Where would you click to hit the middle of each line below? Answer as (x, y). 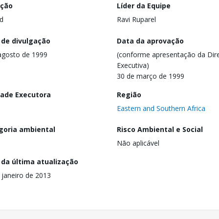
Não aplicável (138, 143)
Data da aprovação (150, 41)
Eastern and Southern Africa (161, 108)
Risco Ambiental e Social (160, 130)
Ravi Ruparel (136, 19)
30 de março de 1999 (151, 76)
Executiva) (133, 65)
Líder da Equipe (144, 6)
